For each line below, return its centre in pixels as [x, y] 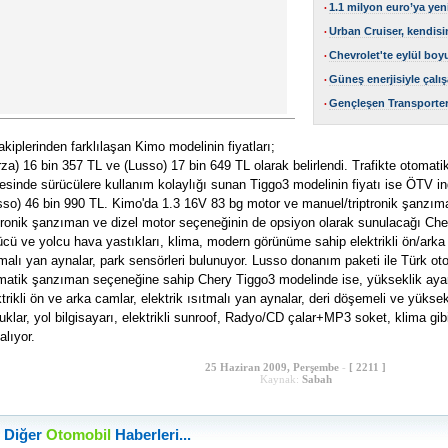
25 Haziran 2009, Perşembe [272, 367]
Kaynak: [280, 379]
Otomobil [78, 435]
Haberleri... [151, 435]
